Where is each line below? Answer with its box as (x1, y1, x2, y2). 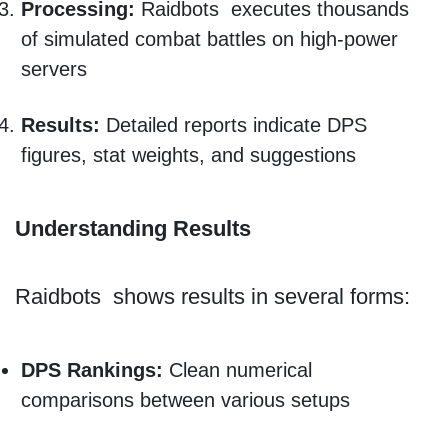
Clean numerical (162, 359, 312, 382)
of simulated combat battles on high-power (20, 27, 398, 50)
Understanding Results (14, 215, 251, 241)
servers (20, 57, 93, 80)
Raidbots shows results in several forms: (14, 284, 416, 310)
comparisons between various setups (20, 389, 356, 412)
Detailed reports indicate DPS (99, 114, 367, 137)
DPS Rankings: (20, 359, 163, 382)
